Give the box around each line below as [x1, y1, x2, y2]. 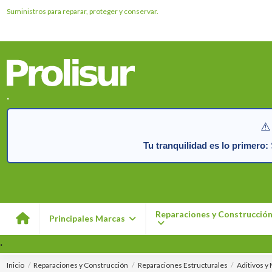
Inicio [7, 260, 25, 270]
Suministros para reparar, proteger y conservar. [7, 7, 159, 16]
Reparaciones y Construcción [33, 260, 129, 270]
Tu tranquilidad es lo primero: [143, 140, 268, 151]
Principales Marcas [49, 212, 127, 223]
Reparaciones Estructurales [137, 260, 228, 270]
